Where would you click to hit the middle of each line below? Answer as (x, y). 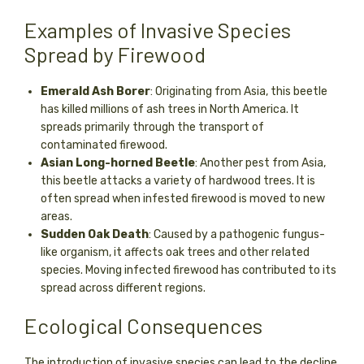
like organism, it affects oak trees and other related (175, 252)
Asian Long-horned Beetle (118, 162)
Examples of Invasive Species (158, 29)
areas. (56, 216)
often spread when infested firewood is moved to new (183, 198)
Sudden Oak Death (95, 234)
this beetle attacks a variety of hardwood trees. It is (178, 180)
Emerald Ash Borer (95, 91)
